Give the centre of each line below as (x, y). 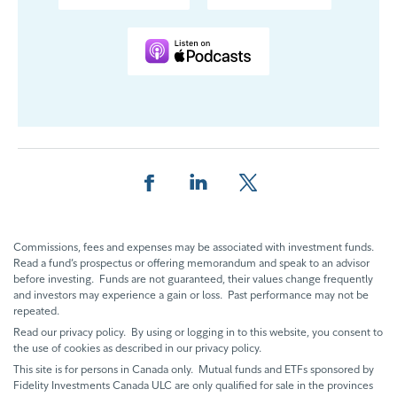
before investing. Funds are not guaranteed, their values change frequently (193, 279)
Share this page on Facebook (231, 205)
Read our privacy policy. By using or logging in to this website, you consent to (198, 332)
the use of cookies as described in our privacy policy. (137, 348)
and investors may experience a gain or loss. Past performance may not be (191, 295)
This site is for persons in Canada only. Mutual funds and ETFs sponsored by (194, 370)
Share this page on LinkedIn (276, 205)
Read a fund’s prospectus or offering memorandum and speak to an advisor (191, 263)
